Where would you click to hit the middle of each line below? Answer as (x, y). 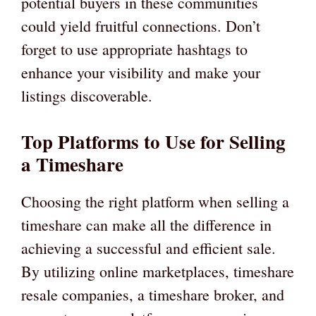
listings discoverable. (87, 96)
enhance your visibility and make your (141, 73)
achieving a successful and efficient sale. (148, 248)
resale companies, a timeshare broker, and (153, 295)
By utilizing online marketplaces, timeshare (158, 272)
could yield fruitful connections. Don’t (141, 26)
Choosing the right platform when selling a (155, 202)
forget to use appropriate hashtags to (134, 49)
